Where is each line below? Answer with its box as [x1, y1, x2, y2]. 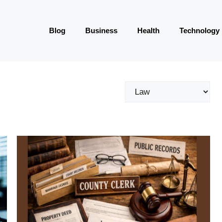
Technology [179, 26, 220, 35]
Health [137, 26, 160, 35]
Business [85, 26, 117, 35]
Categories [124, 82, 165, 92]
